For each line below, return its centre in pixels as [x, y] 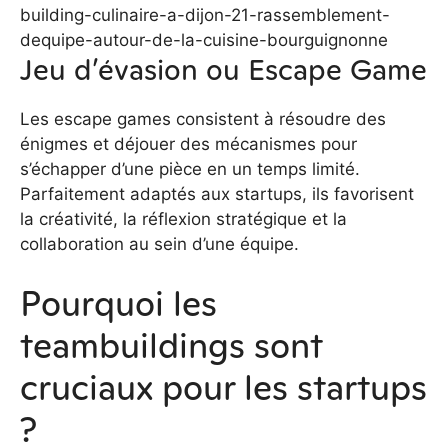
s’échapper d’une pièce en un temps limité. [190, 169]
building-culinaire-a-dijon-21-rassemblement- [205, 15]
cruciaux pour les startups [223, 387]
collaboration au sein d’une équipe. [159, 244]
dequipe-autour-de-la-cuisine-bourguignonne [204, 40]
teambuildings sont [171, 345]
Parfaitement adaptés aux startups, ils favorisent [217, 194]
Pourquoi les [118, 303]
